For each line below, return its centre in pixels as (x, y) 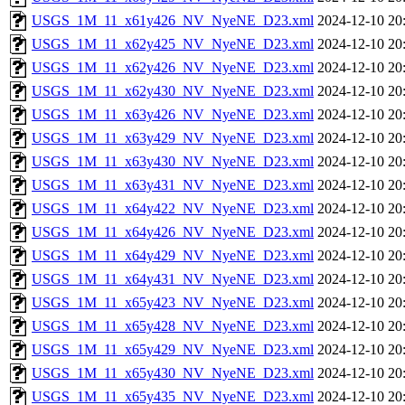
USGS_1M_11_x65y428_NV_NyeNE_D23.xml (173, 326)
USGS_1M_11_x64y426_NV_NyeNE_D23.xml (173, 232)
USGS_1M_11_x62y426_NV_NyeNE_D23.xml (173, 67)
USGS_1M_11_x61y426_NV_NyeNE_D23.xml (173, 20)
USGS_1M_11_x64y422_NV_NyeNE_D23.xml (173, 208)
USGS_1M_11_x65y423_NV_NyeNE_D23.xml (173, 302)
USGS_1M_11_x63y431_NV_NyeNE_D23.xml (173, 185)
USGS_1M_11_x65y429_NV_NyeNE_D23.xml (173, 349)
